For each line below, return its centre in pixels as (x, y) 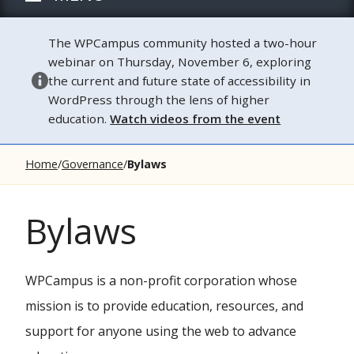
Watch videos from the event (196, 119)
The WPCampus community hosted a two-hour (183, 43)
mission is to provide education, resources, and (164, 306)
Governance (92, 164)
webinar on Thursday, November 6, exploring (180, 62)
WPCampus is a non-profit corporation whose (161, 281)
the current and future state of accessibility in (180, 81)
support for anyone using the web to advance (161, 331)
